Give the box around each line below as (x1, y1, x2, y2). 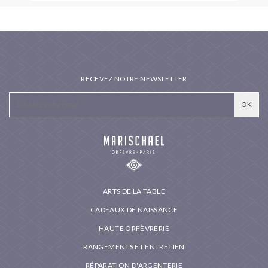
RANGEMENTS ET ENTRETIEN (83, 242, 185, 252)
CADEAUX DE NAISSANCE (90, 205, 178, 215)
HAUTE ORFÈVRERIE (99, 224, 169, 233)
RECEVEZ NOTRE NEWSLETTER (81, 74, 187, 83)
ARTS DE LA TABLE (103, 187, 165, 196)
